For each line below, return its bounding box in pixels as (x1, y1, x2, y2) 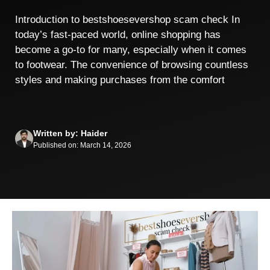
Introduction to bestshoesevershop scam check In (15, 14, 240, 25)
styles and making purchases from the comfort (15, 74, 225, 86)
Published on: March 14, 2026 (33, 140, 131, 149)
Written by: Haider (33, 128, 107, 138)
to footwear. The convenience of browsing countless (15, 59, 248, 71)
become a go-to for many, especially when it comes (15, 44, 246, 55)
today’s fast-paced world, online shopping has (15, 29, 221, 40)
